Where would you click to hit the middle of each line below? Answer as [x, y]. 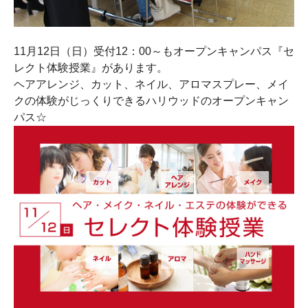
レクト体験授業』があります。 [91, 67]
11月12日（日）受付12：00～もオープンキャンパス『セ [154, 51]
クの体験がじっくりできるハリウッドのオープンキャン [151, 100]
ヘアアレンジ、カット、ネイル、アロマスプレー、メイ [151, 84]
